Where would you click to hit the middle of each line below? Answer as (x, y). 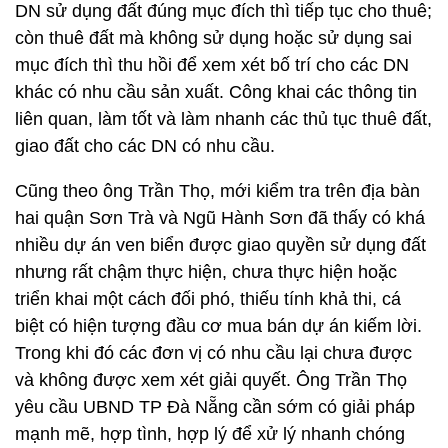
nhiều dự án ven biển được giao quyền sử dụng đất (220, 245)
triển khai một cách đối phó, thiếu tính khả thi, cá (208, 299)
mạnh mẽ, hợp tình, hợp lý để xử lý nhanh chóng (210, 434)
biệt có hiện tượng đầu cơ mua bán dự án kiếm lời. (218, 326)
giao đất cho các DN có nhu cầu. (145, 146)
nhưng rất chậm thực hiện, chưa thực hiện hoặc (206, 272)
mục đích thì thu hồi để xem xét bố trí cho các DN (212, 65)
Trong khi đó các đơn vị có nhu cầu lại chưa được (213, 353)
